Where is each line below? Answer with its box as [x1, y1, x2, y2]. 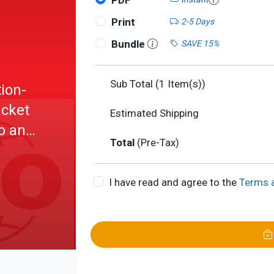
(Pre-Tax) [137, 136, 179, 149]
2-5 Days [180, 16, 214, 26]
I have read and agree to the [108, 176, 239, 188]
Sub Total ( [110, 78, 159, 90]
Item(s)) [165, 78, 206, 90]
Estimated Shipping [110, 107, 199, 119]
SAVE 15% [180, 38, 219, 48]
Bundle [111, 38, 147, 50]
